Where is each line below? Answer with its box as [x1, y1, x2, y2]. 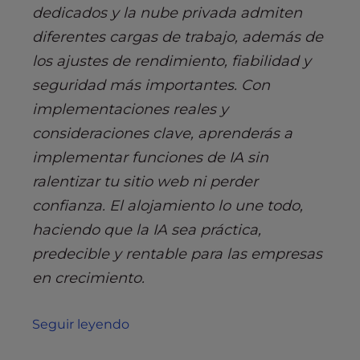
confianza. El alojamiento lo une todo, [32, 196, 303, 215]
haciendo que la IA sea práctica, [32, 220, 261, 239]
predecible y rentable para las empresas [32, 244, 322, 263]
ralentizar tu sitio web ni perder [32, 172, 258, 190]
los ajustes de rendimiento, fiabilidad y [32, 51, 311, 70]
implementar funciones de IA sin [32, 148, 268, 166]
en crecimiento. [32, 268, 145, 287]
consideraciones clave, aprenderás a [32, 124, 292, 142]
